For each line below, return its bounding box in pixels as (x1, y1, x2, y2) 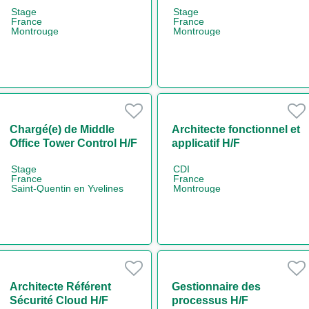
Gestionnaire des (172, 280, 261, 292)
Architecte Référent (9, 280, 111, 292)
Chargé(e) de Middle (9, 123, 114, 135)
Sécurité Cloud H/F (9, 294, 108, 306)
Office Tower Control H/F (9, 137, 137, 149)
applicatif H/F (172, 137, 240, 149)
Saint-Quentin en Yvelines (10, 182, 123, 194)
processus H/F (172, 294, 248, 306)
